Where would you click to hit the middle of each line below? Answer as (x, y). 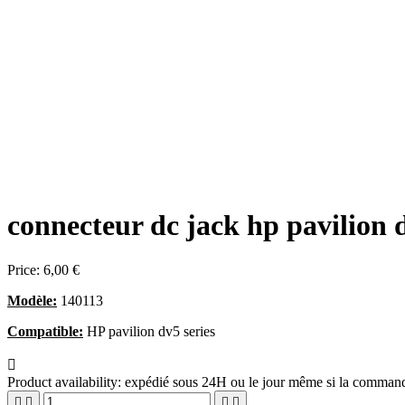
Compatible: (45, 331)
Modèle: (32, 300)
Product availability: (64, 381)
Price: (25, 269)
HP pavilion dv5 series (149, 331)
